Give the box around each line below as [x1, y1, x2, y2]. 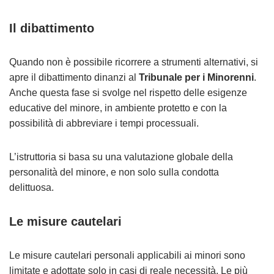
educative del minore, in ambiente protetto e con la [9, 103, 227, 113]
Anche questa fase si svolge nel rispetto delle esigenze [9, 87, 247, 98]
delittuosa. [9, 182, 54, 193]
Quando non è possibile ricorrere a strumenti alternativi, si [9, 57, 258, 67]
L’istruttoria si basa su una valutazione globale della [9, 152, 233, 162]
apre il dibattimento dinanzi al [9, 72, 139, 83]
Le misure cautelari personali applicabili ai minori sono [9, 250, 245, 261]
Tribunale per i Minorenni [139, 72, 254, 83]
